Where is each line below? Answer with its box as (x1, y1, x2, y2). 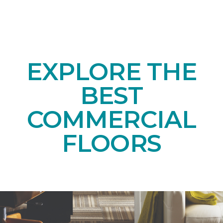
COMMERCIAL (27, 105, 196, 134)
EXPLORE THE (26, 57, 197, 86)
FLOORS (62, 128, 161, 158)
